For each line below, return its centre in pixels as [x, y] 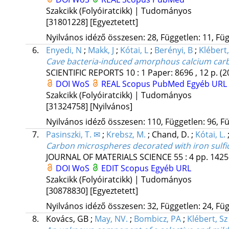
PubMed [169, 84]
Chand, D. [171, 135]
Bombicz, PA [157, 219]
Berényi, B [173, 50]
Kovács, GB [68, 219]
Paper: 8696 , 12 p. [184, 73]
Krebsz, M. [126, 135]
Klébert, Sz [207, 219]
